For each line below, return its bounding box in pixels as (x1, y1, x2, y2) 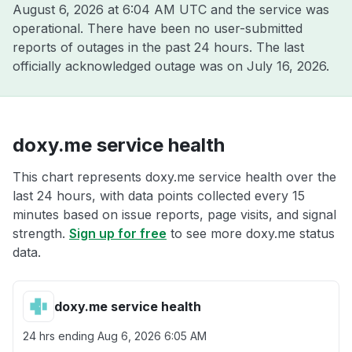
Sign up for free (69, 225, 167, 241)
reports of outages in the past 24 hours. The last (13, 39, 304, 55)
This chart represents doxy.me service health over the (13, 169, 336, 185)
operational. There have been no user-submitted (13, 20, 302, 36)
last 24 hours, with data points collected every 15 (13, 188, 305, 203)
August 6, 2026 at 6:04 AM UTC (13, 2, 207, 17)
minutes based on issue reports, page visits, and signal (13, 207, 336, 222)
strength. (13, 225, 69, 241)
